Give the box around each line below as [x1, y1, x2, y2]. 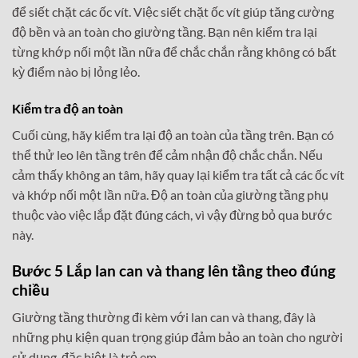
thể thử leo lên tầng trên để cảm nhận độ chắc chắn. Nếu [12, 146, 323, 162]
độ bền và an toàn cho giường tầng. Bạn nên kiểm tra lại [12, 23, 317, 39]
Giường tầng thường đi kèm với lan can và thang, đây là [12, 309, 316, 325]
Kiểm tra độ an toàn [12, 100, 123, 116]
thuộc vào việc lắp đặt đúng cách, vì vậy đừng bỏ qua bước [12, 206, 332, 222]
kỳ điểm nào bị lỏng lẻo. [12, 63, 140, 79]
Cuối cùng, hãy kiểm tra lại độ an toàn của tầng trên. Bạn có [12, 126, 334, 142]
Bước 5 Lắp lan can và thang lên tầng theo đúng [12, 261, 336, 280]
